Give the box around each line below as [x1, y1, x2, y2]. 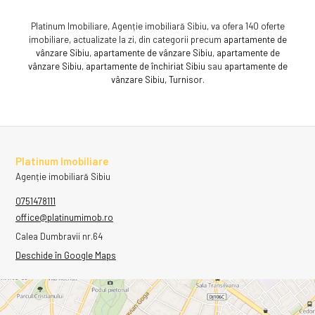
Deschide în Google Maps [15, 249, 116, 261]
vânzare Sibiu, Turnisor [110, 73, 202, 85]
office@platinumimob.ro [15, 211, 113, 223]
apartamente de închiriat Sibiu [85, 60, 205, 72]
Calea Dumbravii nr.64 [15, 230, 103, 242]
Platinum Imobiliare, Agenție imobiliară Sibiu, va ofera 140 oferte [30, 20, 285, 32]
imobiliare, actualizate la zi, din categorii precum [28, 33, 224, 45]
